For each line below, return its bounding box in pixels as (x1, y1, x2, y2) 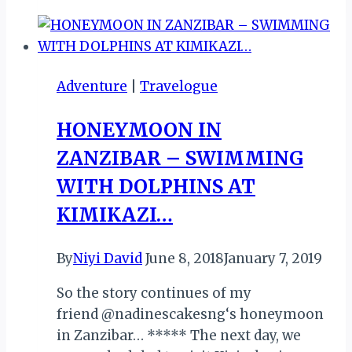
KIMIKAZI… (57, 202, 173, 227)
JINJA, (128, 39, 164, 57)
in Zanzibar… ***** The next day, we (57, 326, 301, 344)
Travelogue (140, 77, 218, 95)
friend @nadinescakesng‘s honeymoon (57, 305, 324, 323)
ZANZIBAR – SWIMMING (57, 145, 303, 170)
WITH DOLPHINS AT (57, 174, 255, 199)
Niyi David (73, 249, 142, 267)
